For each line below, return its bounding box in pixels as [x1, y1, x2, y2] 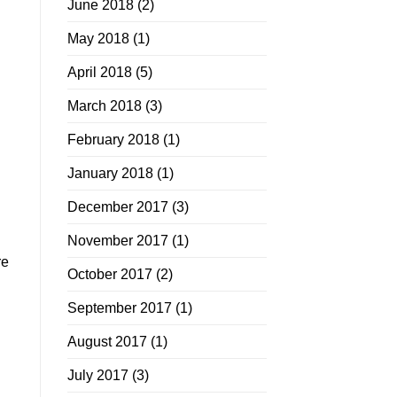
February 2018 [67, 132, 160, 148]
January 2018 [67, 166, 153, 182]
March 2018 [67, 98, 142, 114]
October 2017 [67, 267, 152, 283]
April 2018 [67, 65, 132, 81]
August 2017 [67, 334, 147, 350]
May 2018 [67, 31, 129, 47]
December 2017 [67, 199, 168, 215]
